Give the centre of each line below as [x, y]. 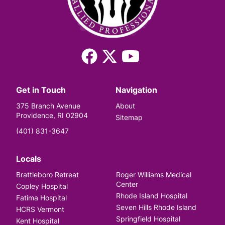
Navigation [136, 90]
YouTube [153, 52]
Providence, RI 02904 [52, 115]
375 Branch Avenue [48, 105]
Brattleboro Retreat [47, 175]
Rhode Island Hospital [151, 196]
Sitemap [129, 117]
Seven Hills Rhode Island [156, 207]
